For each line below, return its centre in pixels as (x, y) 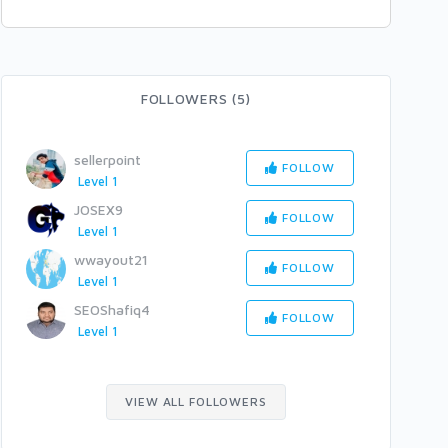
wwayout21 (111, 260)
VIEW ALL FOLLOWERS (196, 401)
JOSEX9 (98, 210)
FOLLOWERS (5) (196, 98)
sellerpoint (107, 159)
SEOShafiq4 (112, 310)
